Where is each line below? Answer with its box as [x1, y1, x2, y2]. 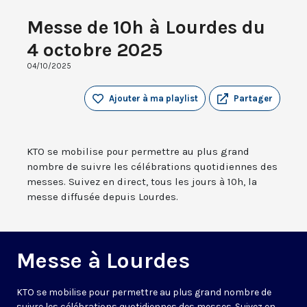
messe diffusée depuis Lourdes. [27, 191, 178, 204]
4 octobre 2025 [27, 38, 162, 62]
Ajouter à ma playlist [109, 93, 198, 104]
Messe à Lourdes [16, 248, 190, 274]
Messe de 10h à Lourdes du [27, 16, 265, 39]
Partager [234, 93, 273, 104]
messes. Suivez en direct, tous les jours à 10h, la [27, 175, 257, 188]
